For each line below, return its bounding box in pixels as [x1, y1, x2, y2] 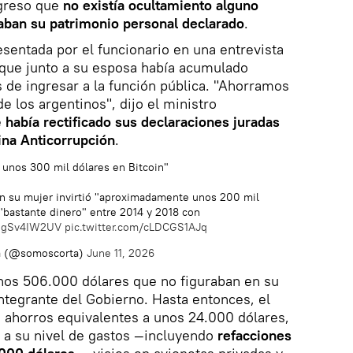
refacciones [214, 325, 292, 344]
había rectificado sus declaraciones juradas [2, 112, 280, 131]
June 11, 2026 [86, 245, 154, 260]
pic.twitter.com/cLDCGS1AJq [65, 219, 207, 234]
